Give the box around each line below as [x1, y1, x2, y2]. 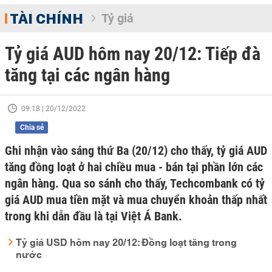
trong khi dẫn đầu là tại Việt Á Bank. [5, 209, 182, 223]
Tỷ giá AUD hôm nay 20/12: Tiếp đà [5, 43, 260, 64]
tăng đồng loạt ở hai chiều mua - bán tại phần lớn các [5, 160, 263, 174]
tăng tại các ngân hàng [5, 64, 170, 86]
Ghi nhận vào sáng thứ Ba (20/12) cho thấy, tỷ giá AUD [5, 143, 267, 158]
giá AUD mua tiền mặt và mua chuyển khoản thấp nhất [5, 192, 267, 207]
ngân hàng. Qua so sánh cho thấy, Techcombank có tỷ [5, 176, 265, 191]
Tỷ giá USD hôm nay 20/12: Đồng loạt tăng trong [16, 234, 237, 248]
